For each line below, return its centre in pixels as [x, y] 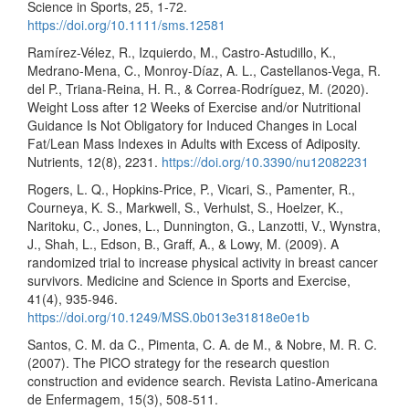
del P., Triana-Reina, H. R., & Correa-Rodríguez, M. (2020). [198, 89]
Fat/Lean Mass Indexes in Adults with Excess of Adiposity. [194, 144]
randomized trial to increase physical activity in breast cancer [203, 262]
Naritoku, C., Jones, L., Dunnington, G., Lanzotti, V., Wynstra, [204, 226]
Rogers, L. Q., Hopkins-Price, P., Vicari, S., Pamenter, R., [191, 189]
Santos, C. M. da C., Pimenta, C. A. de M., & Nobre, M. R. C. [202, 345]
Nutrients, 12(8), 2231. [94, 162]
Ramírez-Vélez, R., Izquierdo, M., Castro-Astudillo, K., [182, 52]
